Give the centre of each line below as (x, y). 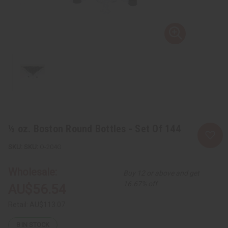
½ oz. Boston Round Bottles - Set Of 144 (94, 129)
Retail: (19, 204)
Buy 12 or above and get (162, 173)
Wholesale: (33, 172)
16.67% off (140, 183)
